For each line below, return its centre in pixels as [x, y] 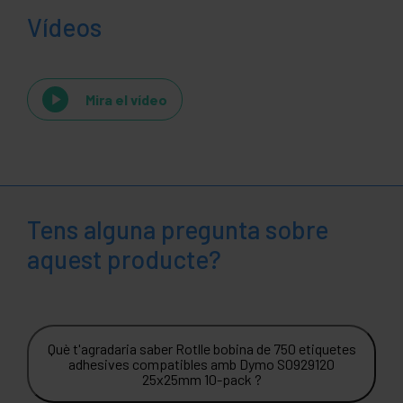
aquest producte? [124, 260]
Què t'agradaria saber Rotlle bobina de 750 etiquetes [201, 349]
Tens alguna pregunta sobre [178, 230]
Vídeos [64, 27]
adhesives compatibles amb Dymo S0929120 [201, 364]
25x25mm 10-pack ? [201, 380]
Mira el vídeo [126, 99]
